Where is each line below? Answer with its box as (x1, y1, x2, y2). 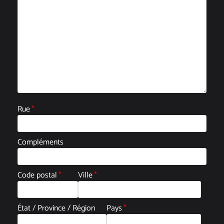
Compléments (17, 135, 63, 149)
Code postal (17, 168, 57, 182)
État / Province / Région (17, 201, 95, 215)
